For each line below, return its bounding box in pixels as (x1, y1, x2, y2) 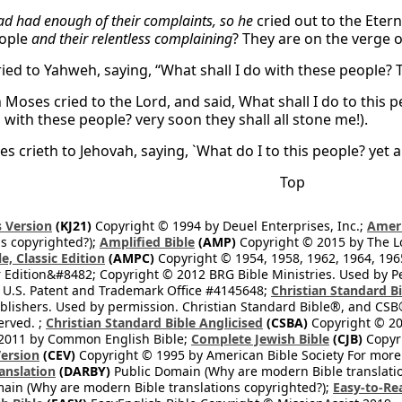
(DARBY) (56, 363, 110, 380)
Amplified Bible (100, 233, 195, 250)
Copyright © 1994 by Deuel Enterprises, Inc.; (92, 217, 367, 234)
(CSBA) (263, 314, 308, 331)
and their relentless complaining (31, 29, 232, 48)
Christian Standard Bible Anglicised (46, 314, 263, 331)
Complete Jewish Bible (191, 330, 329, 347)
